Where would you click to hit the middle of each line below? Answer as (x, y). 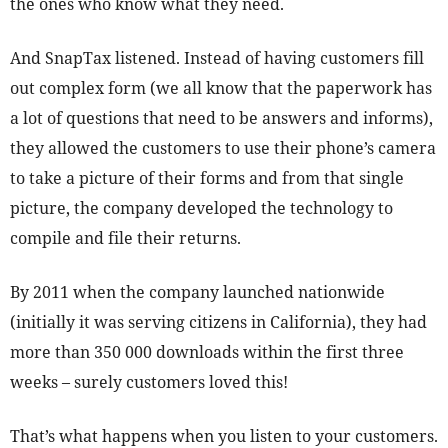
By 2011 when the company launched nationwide (197, 292)
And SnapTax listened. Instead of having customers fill (217, 58)
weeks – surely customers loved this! (149, 382)
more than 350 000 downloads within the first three (207, 352)
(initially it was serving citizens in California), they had (218, 322)
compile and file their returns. (125, 238)
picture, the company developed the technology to (201, 208)
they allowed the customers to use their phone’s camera (223, 148)
